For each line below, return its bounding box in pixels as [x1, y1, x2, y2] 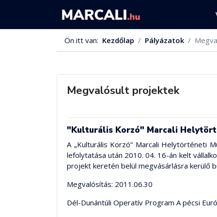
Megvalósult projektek [67, 83, 179, 98]
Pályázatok [145, 35, 184, 45]
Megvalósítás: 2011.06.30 [67, 179, 153, 189]
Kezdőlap [102, 35, 134, 45]
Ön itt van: [64, 35, 102, 45]
